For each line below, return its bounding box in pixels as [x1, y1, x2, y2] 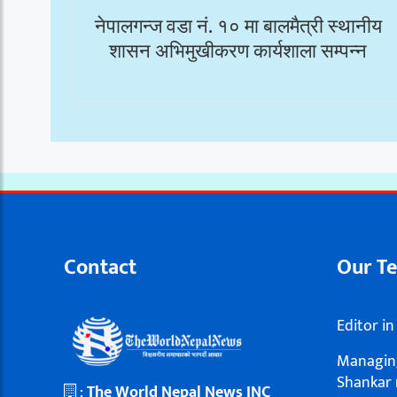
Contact [64, 250, 136, 286]
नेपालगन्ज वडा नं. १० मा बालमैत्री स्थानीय [94, 11, 382, 44]
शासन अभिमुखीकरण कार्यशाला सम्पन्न [109, 35, 368, 69]
